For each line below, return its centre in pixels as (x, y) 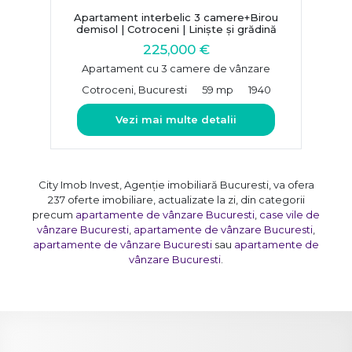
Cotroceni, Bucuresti (134, 89)
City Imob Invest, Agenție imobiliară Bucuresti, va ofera (176, 184)
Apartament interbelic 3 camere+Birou (176, 17)
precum (54, 214)
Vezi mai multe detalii (176, 119)
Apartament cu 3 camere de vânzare (176, 68)
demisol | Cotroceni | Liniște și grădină (176, 29)
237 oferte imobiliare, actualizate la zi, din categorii (176, 199)
